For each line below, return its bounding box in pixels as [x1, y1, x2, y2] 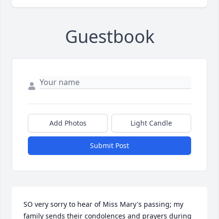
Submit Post [90, 141, 129, 151]
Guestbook [65, 24, 154, 49]
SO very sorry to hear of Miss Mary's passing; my [23, 199, 183, 209]
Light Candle [131, 118, 172, 128]
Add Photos [49, 118, 87, 128]
